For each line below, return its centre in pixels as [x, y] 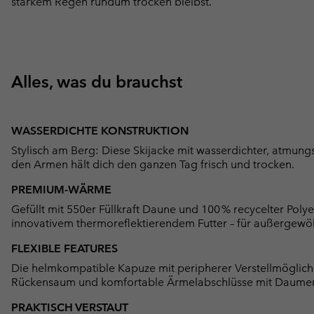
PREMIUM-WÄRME [61, 190]
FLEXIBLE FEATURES [64, 249]
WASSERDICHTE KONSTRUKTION [100, 131]
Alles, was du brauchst [97, 82]
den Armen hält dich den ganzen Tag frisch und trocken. [153, 165]
